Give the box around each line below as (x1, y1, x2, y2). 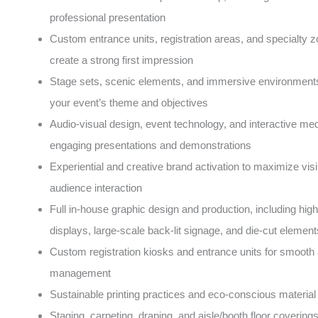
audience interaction (50, 181, 142, 194)
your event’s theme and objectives (50, 96, 208, 109)
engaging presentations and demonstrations (50, 138, 251, 151)
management (50, 266, 111, 279)
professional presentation (50, 11, 165, 23)
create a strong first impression (50, 53, 193, 66)
